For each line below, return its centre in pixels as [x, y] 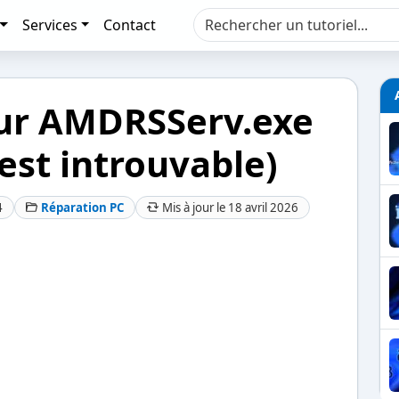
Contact [130, 25]
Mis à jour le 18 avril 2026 [230, 207]
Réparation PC [82, 207]
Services [49, 25]
